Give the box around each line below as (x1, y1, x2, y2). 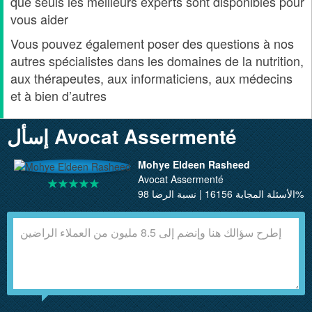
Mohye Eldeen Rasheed (138, 157, 250, 172)
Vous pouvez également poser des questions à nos (10, 34, 294, 53)
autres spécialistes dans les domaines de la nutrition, (10, 52, 304, 70)
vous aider (10, 10, 68, 29)
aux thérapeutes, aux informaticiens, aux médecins (10, 69, 292, 88)
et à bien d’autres (10, 86, 107, 105)
